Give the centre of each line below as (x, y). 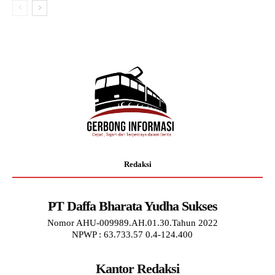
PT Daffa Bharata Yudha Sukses (132, 206)
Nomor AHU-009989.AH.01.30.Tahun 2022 (132, 223)
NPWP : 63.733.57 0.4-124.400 (132, 235)
